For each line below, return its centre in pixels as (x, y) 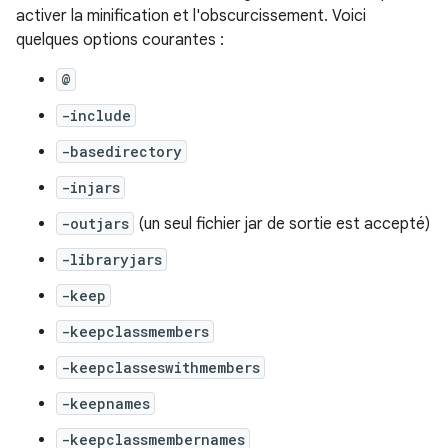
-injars (90, 187)
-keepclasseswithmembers (160, 367)
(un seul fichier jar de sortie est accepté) (282, 223)
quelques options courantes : (120, 39)
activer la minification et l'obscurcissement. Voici (191, 15)
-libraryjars (111, 259)
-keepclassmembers (135, 331)
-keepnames (105, 403)
